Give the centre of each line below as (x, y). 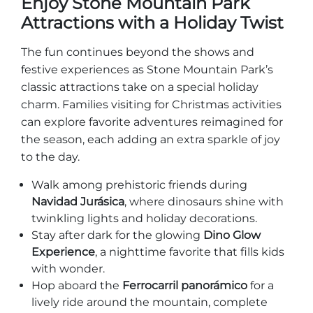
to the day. (52, 157)
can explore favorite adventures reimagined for (152, 122)
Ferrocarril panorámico (185, 285)
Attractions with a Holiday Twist (152, 23)
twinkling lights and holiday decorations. (146, 218)
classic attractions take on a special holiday (140, 87)
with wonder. (70, 269)
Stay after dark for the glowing (117, 235)
